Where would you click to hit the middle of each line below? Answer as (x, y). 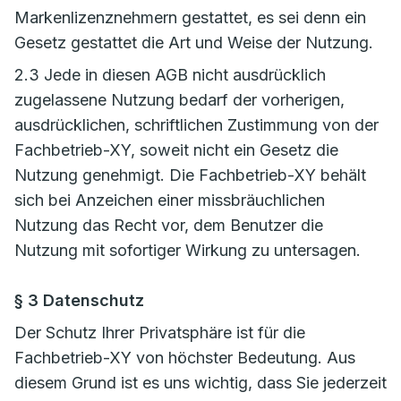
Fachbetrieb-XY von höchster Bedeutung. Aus (185, 358)
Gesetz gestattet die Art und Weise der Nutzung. (194, 43)
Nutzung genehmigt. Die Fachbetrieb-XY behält (190, 175)
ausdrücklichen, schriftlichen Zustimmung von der (196, 125)
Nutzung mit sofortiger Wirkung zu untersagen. (188, 250)
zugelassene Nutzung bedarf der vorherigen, (179, 100)
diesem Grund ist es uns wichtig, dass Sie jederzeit (200, 383)
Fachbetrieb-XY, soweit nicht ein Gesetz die (176, 150)
